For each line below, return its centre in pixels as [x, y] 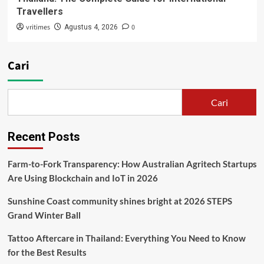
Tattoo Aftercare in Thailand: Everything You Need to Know [126, 238]
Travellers [39, 12]
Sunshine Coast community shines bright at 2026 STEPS [120, 201]
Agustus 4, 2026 [91, 27]
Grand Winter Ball [44, 215]
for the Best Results [47, 253]
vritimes [38, 28]
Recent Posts [44, 137]
